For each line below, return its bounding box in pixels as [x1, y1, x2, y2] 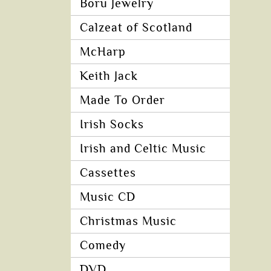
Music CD [80, 191, 135, 204]
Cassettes [80, 166, 136, 180]
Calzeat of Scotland [80, 21, 192, 34]
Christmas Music [80, 215, 177, 228]
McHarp [80, 45, 126, 59]
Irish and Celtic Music [80, 142, 206, 155]
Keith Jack [80, 70, 138, 83]
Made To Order [80, 94, 165, 107]
